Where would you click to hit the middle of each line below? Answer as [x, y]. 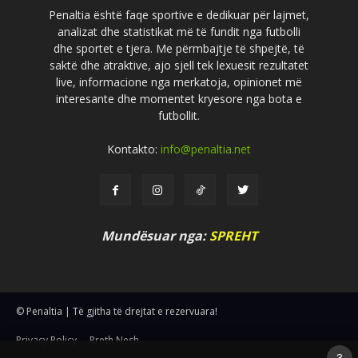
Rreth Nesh [114, 340]
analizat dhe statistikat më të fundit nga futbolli [179, 31]
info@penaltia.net [206, 149]
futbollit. [179, 115]
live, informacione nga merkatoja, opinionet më [179, 82]
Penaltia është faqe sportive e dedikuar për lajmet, [179, 14]
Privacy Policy [46, 340]
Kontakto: [134, 149]
